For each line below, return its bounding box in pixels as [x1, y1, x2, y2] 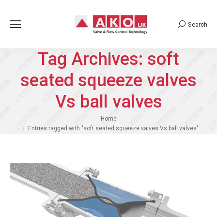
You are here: [10, 115, 50, 123]
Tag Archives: [38, 49, 147, 69]
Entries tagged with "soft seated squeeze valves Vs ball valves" [28, 125, 199, 132]
